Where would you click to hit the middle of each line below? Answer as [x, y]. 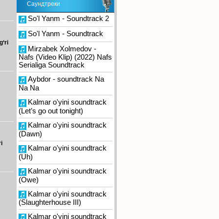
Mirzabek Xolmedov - [62, 49]
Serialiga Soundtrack [53, 65]
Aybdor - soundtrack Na [66, 79]
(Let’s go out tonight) [52, 111]
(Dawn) [31, 134]
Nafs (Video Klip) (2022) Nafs [65, 57]
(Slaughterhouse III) [51, 203]
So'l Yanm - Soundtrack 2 [69, 19]
